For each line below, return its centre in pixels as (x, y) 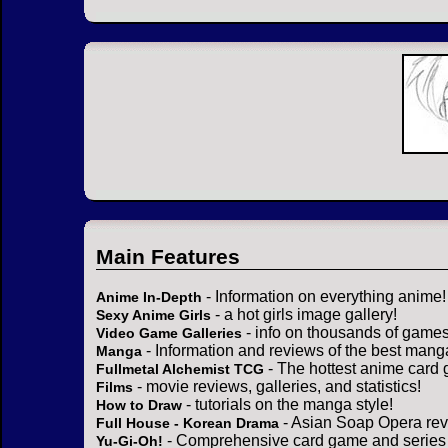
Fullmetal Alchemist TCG (180, 369)
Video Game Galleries (169, 333)
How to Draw (139, 405)
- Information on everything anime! (324, 297)
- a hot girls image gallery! (304, 315)
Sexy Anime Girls (153, 315)
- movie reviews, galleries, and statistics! (277, 387)
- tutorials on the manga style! (287, 405)
